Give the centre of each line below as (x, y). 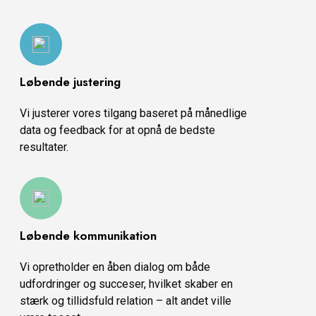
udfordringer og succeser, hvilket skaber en (126, 284)
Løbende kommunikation (88, 236)
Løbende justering (70, 82)
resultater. (44, 147)
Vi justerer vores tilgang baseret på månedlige (133, 114)
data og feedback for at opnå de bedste (117, 130)
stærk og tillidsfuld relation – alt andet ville (126, 301)
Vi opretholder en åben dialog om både (115, 267)
